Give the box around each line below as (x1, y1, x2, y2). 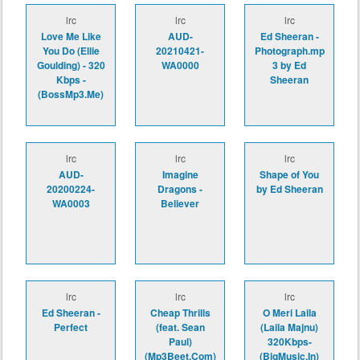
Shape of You (260, 167, 319, 182)
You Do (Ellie (42, 43, 100, 59)
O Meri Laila (262, 305, 317, 321)
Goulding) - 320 (36, 58, 105, 73)
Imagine (162, 167, 198, 182)
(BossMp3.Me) (38, 87, 104, 102)
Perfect (54, 320, 88, 335)
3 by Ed (272, 58, 306, 73)
